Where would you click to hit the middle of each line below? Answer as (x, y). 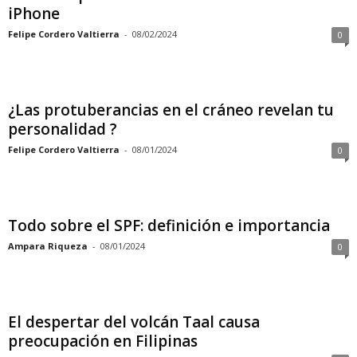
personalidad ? (63, 129)
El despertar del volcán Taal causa (134, 322)
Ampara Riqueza (48, 246)
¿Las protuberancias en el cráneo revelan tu (171, 110)
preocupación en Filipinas (103, 341)
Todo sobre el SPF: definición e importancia (169, 226)
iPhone (34, 14)
